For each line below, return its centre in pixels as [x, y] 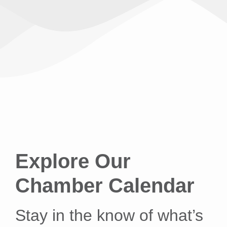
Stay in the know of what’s [109, 215]
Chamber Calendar [105, 185]
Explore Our [73, 161]
